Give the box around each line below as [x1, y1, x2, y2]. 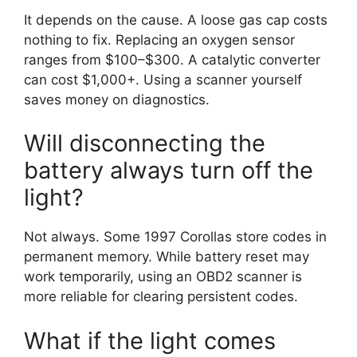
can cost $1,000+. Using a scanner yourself [24, 71, 302, 88]
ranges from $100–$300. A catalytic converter [24, 51, 320, 68]
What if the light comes [24, 326, 276, 355]
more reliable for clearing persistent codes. [24, 288, 298, 305]
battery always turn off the [24, 156, 313, 185]
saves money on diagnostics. [24, 91, 210, 108]
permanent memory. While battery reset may [24, 249, 309, 265]
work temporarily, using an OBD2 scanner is [24, 269, 302, 285]
